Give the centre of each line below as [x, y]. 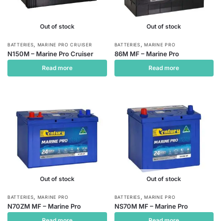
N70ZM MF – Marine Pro [44, 206]
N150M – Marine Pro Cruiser [50, 54]
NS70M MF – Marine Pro [151, 206]
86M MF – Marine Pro [147, 54]
